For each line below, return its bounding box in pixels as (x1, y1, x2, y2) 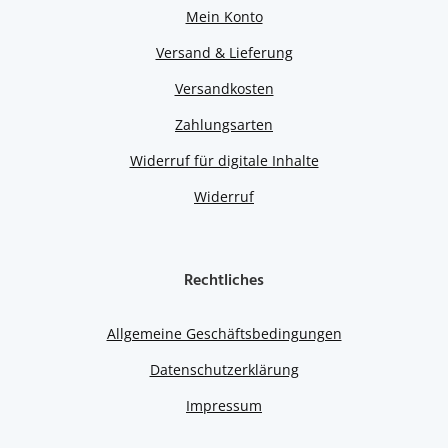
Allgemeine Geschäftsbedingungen (106, 323, 342, 343)
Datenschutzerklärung (149, 359, 299, 379)
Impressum (186, 395, 262, 415)
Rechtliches (184, 266, 264, 293)
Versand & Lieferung (155, 42, 293, 62)
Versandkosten (174, 78, 274, 98)
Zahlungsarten (175, 114, 273, 134)
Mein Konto (185, 6, 263, 26)
